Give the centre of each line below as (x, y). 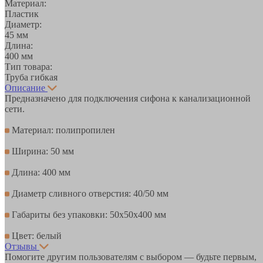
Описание (25, 87)
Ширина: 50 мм (42, 151)
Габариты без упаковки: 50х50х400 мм (88, 214)
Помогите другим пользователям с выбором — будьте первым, (131, 257)
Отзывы (21, 246)
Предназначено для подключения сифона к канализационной (128, 98)
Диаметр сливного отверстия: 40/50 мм (89, 193)
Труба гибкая (31, 77)
